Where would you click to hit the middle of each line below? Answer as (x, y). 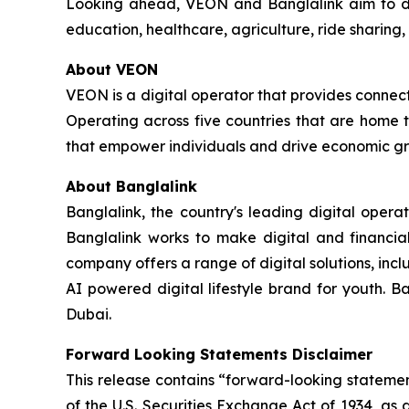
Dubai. (89, 314)
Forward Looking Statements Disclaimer (219, 354)
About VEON (112, 69)
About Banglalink (131, 186)
